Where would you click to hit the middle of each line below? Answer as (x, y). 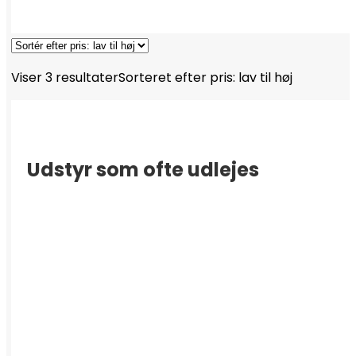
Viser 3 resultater (65, 78)
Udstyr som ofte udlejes (143, 169)
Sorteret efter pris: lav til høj (205, 78)
